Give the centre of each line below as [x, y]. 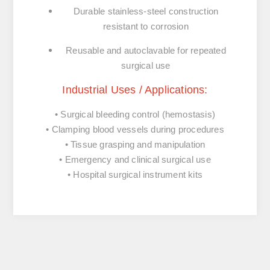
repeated [208, 51]
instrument [166, 175]
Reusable [86, 51]
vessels [134, 130]
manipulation [180, 145]
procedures [201, 130]
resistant [122, 27]
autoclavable [149, 51]
